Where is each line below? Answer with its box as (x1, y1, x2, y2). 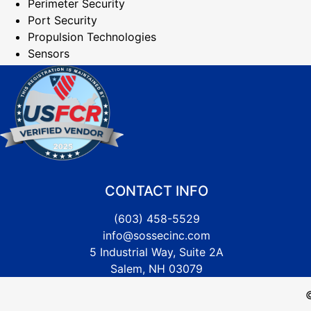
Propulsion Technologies (28, 30, 156, 44)
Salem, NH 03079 (110, 262, 203, 276)
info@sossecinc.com (103, 228, 211, 242)
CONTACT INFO (105, 183, 209, 199)
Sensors (28, 47, 69, 60)
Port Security (28, 13, 97, 27)
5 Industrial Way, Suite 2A (90, 245, 224, 259)
